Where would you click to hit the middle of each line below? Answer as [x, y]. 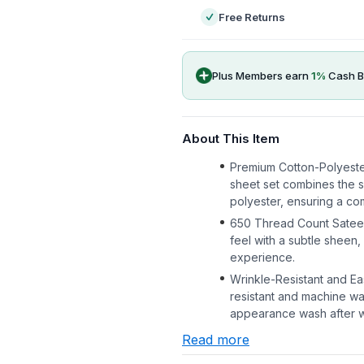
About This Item [231, 139]
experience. [262, 257]
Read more [216, 340]
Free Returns [252, 17]
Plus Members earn [262, 75]
